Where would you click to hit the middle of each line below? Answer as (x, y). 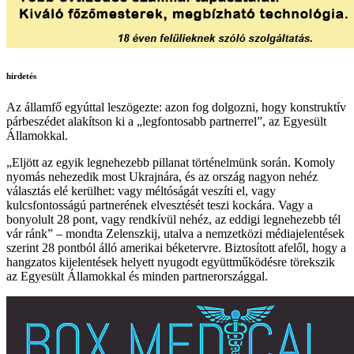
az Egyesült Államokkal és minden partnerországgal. (137, 276)
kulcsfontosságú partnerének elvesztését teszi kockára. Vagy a (160, 205)
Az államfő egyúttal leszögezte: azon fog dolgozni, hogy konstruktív (176, 107)
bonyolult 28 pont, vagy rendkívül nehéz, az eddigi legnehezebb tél (173, 219)
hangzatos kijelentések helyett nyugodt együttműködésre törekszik (171, 262)
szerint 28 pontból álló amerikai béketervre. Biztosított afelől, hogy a (176, 247)
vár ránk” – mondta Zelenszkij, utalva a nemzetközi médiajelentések (175, 233)
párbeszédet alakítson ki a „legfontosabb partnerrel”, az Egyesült (166, 121)
